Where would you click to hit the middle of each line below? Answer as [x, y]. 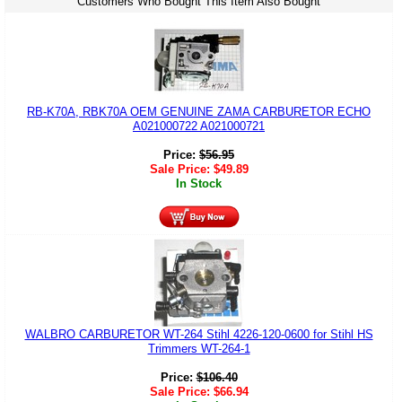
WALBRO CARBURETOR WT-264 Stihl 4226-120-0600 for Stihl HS [199, 335]
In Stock [199, 184]
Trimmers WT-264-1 [199, 349]
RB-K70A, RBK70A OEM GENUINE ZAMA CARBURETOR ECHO [199, 112]
